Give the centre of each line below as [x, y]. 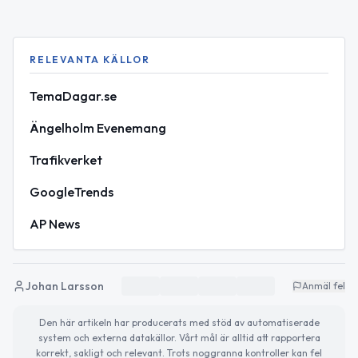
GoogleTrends [72, 192]
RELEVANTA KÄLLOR [90, 60]
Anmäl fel [324, 286]
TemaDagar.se [73, 96]
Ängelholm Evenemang [98, 128]
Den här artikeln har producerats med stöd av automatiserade [179, 322]
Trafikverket [66, 160]
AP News [55, 224]
